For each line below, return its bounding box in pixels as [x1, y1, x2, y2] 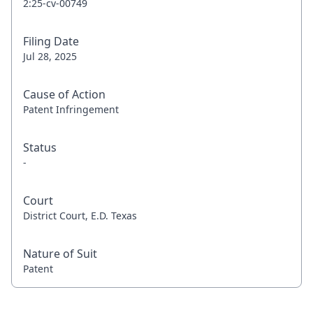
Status [23, 140, 57, 155]
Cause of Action [23, 87, 105, 102]
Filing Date [23, 34, 79, 49]
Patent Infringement [23, 103, 119, 116]
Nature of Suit [23, 246, 97, 261]
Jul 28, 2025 [23, 50, 77, 63]
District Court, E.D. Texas [23, 209, 137, 222]
